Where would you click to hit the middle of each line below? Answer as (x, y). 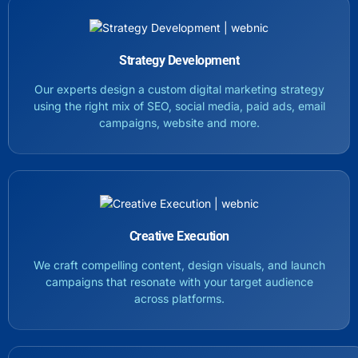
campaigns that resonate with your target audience (179, 281)
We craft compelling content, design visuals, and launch (179, 265)
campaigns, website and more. (179, 122)
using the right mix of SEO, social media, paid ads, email (179, 105)
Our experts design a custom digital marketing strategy (179, 89)
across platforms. (179, 298)
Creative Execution (179, 236)
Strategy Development (179, 60)
